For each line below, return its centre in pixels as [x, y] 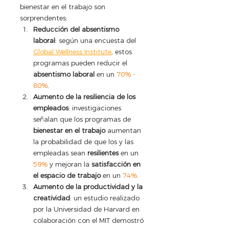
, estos [123, 52]
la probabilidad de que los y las [84, 142]
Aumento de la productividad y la [89, 187]
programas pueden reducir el [81, 63]
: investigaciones [96, 108]
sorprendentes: [44, 18]
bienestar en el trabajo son [64, 7]
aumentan [124, 131]
